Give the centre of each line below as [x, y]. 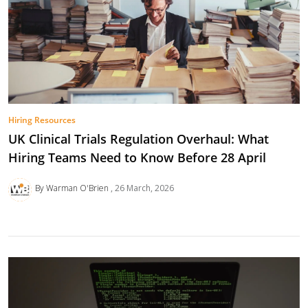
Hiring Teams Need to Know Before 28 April [137, 158]
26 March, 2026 [144, 188]
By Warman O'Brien [73, 188]
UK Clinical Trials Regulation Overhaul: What [139, 139]
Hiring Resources [42, 120]
